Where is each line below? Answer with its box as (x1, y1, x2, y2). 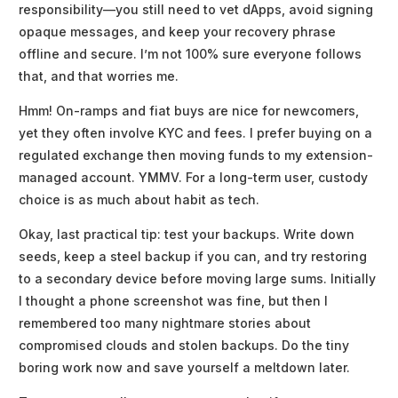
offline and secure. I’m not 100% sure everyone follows (19, 46, 362, 62)
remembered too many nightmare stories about (19, 315, 311, 331)
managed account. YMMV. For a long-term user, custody (19, 170, 368, 186)
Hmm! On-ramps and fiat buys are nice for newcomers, (19, 103, 359, 119)
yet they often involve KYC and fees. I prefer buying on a (19, 125, 372, 141)
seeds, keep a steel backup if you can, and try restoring (19, 249, 367, 265)
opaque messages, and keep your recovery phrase (19, 24, 336, 40)
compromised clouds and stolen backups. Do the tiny (19, 338, 349, 354)
